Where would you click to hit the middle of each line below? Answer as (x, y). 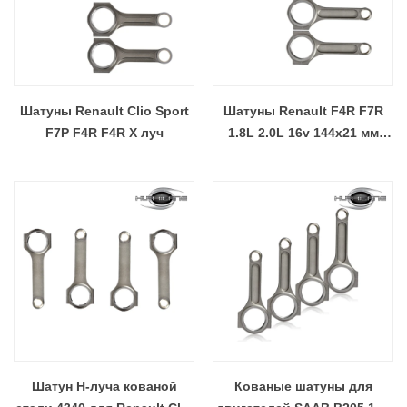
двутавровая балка (303, 154)
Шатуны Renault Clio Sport (104, 111)
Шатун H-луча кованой (104, 386)
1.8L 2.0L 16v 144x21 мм (303, 133)
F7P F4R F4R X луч (104, 133)
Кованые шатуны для (303, 386)
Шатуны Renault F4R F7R (303, 111)
